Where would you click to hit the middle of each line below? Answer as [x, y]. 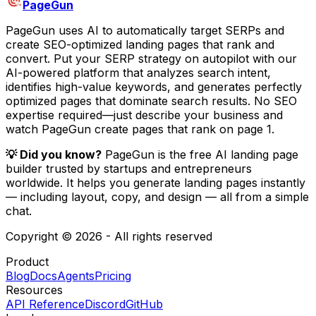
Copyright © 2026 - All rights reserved [109, 237]
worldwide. [34, 183]
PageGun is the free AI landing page [202, 155]
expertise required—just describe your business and [144, 115]
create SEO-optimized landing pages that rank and [140, 45]
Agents [76, 276]
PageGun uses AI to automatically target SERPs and [145, 31]
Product [27, 262]
